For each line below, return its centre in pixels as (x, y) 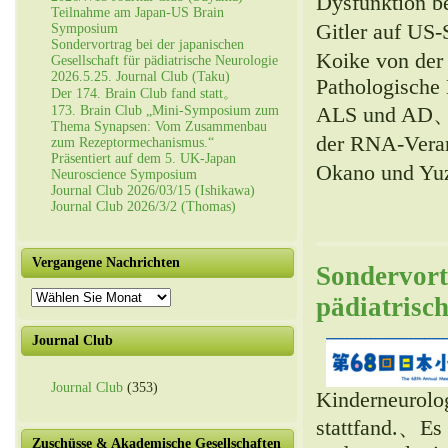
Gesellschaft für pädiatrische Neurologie (164, 60)
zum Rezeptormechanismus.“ (132, 142)
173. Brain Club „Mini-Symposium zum (165, 110)
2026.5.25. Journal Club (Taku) (140, 76)
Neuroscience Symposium (124, 174)
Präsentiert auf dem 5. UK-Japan (143, 158)
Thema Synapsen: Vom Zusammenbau (159, 126)
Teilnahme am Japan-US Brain (137, 12)
